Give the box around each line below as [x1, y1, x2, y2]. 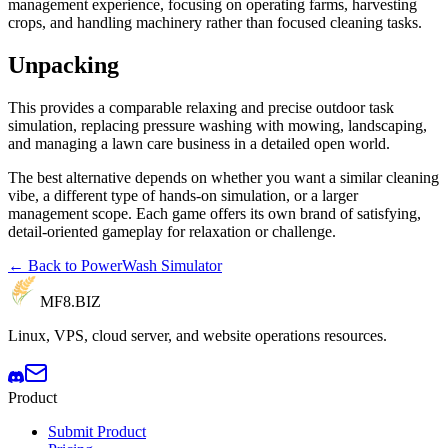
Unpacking [8, 52, 119, 79]
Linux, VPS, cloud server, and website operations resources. [8, 326, 387, 344]
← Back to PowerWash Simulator [8, 256, 222, 274]
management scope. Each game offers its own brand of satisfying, [8, 204, 421, 222]
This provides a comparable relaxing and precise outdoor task [8, 98, 394, 116]
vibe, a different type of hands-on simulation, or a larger [8, 186, 358, 204]
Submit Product [48, 422, 146, 440]
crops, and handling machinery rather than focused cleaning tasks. [8, 14, 422, 32]
